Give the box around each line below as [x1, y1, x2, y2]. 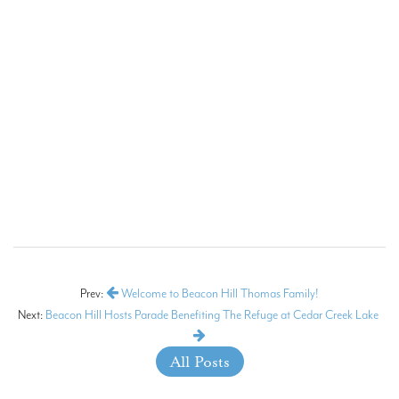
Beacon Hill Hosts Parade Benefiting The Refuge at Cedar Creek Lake [45, 305, 381, 322]
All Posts [169, 351, 230, 371]
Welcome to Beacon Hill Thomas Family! [118, 284, 319, 301]
